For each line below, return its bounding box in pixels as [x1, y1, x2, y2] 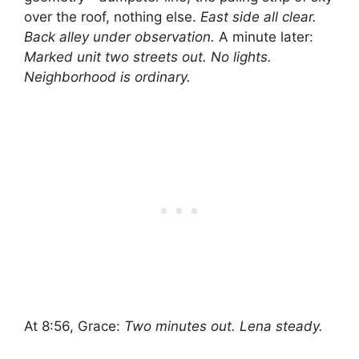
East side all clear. [200, 9, 317, 26]
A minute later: [215, 29, 313, 46]
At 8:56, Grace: [24, 317, 124, 334]
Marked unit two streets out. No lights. [24, 49, 272, 66]
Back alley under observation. [24, 29, 215, 46]
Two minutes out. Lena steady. [124, 317, 323, 334]
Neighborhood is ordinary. [24, 69, 191, 86]
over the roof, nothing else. [24, 9, 200, 26]
